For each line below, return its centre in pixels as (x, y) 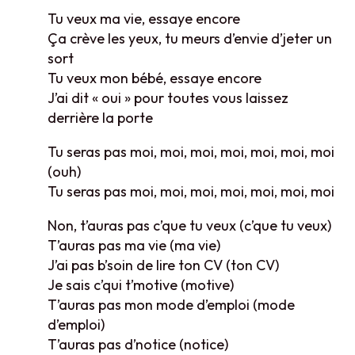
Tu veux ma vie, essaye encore (144, 18)
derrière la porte (100, 117)
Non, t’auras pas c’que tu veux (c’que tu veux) (189, 225)
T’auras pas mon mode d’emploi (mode (171, 304)
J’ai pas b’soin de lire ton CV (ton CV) (163, 265)
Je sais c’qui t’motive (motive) (141, 284)
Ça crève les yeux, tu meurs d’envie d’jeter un (190, 38)
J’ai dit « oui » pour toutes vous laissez (168, 97)
